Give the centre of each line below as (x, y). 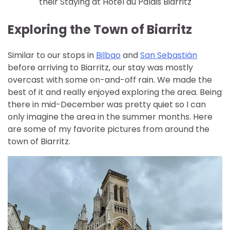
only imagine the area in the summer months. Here (110, 117)
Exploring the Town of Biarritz (100, 30)
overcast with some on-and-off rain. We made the (110, 80)
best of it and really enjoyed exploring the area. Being (115, 92)
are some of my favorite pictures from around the (109, 129)
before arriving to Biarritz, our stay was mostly (100, 67)
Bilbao (108, 55)
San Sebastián (169, 55)
